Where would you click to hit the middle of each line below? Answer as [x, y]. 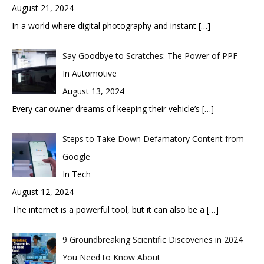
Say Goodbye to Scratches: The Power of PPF [150, 56]
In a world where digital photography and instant [105, 26]
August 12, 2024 [43, 192]
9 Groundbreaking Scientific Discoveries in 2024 [152, 240]
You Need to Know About [111, 257]
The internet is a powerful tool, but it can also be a [109, 209]
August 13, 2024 [93, 91]
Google [76, 156]
